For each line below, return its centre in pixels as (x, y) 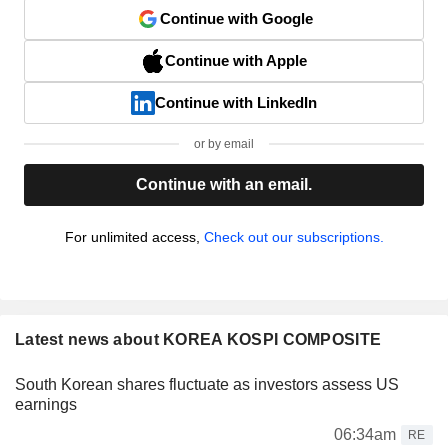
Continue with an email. (224, 184)
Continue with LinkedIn (236, 102)
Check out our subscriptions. (293, 236)
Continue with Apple (236, 60)
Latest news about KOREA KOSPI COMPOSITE (198, 339)
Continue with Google (236, 18)
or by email (224, 143)
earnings (46, 404)
